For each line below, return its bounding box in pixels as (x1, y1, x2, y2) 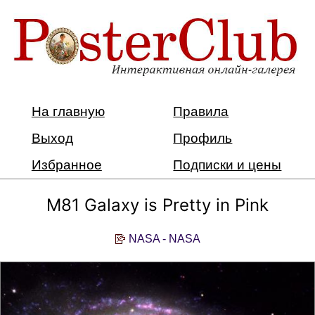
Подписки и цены (173, 157, 282, 172)
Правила (173, 103, 229, 119)
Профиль (173, 130, 233, 146)
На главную (31, 103, 105, 119)
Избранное (31, 157, 102, 172)
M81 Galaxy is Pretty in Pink (46, 194, 269, 215)
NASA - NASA (129, 232, 200, 245)
